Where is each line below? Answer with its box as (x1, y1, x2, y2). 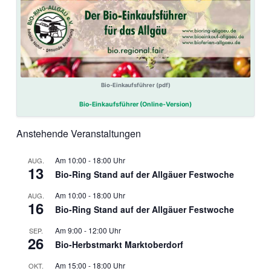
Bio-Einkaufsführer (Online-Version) (79, 100, 192, 108)
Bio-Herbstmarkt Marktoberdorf (55, 238, 183, 250)
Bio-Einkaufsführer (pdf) (100, 82, 171, 89)
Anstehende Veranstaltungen (16, 126, 141, 140)
